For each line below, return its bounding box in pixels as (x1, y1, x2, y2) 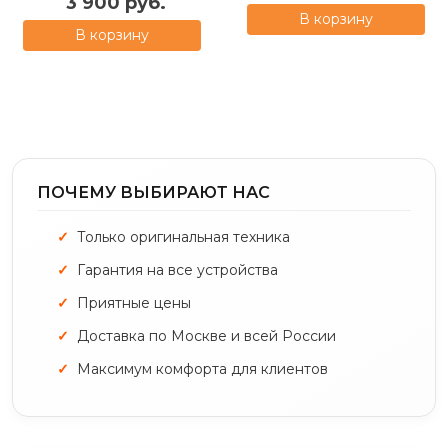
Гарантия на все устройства (77, 260, 278, 279)
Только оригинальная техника (77, 227, 290, 246)
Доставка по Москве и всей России (77, 326, 336, 345)
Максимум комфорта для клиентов (77, 359, 328, 378)
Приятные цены (77, 293, 191, 312)
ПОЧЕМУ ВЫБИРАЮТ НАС (37, 182, 270, 202)
